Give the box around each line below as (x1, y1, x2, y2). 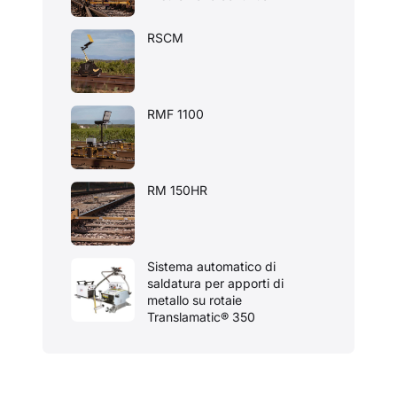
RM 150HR (147, 183, 207, 198)
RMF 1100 (147, 106, 204, 121)
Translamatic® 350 (147, 309, 255, 324)
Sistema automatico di (147, 259, 276, 274)
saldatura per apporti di (147, 276, 284, 291)
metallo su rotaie (147, 292, 242, 307)
